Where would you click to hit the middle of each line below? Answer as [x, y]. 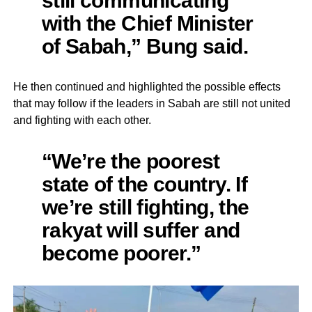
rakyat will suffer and [141, 229]
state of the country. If [145, 184]
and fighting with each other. [82, 120]
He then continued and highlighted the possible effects [147, 86]
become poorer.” [121, 252]
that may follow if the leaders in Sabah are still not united [151, 103]
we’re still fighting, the [145, 206]
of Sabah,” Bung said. [145, 46]
